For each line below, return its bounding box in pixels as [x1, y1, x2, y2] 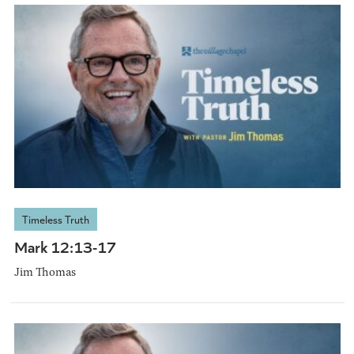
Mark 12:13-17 [13, 235, 116, 257]
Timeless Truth [21, 211, 89, 227]
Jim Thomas [13, 262, 76, 280]
